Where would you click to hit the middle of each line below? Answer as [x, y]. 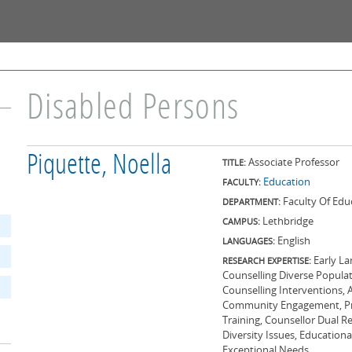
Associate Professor [294, 162]
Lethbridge [288, 221]
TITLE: [235, 162]
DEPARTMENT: [253, 202]
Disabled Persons [133, 110]
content [149, 38]
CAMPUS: [242, 221]
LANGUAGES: [250, 241]
